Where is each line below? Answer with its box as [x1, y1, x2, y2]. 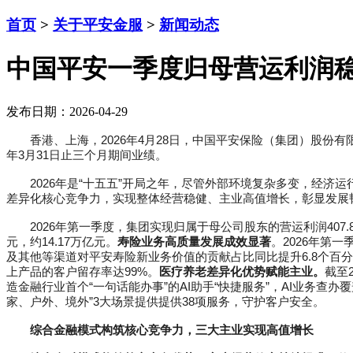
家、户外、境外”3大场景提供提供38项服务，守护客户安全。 [6, 294, 325, 308]
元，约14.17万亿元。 [6, 234, 117, 248]
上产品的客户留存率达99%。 [6, 264, 159, 278]
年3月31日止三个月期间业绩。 [6, 147, 167, 162]
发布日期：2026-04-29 [6, 104, 128, 118]
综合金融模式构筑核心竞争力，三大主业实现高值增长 [30, 322, 314, 336]
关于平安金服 [53, 16, 143, 33]
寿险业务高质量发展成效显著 [117, 234, 271, 248]
